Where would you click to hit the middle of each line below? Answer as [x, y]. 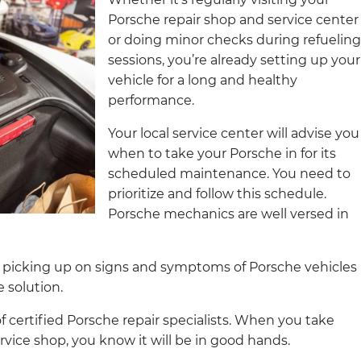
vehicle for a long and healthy [203, 80]
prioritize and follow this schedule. [217, 193]
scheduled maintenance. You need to [229, 173]
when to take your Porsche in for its [222, 153]
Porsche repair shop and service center [233, 19]
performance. [151, 100]
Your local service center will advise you [234, 133]
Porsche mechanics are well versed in [228, 214]
